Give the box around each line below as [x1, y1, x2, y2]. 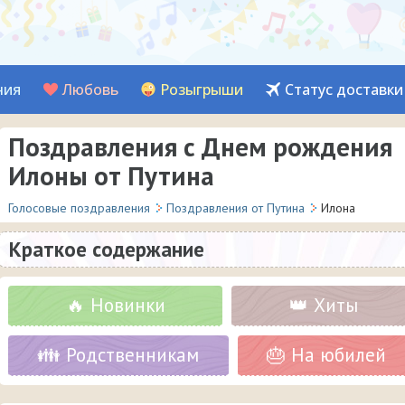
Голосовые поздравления [8, 200, 150, 216]
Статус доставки [285, 80, 403, 99]
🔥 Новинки [65, 293, 165, 317]
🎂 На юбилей [266, 343, 386, 367]
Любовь [62, 80, 118, 99]
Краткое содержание [9, 236, 204, 262]
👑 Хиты [288, 293, 358, 317]
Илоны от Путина [8, 158, 214, 193]
